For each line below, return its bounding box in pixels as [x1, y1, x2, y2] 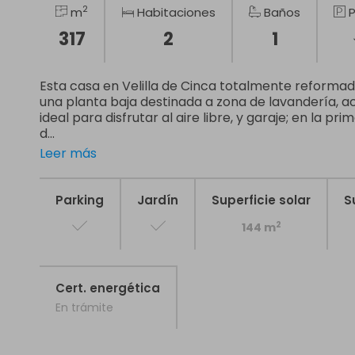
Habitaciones [134, 4, 216, 21]
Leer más [40, 144, 97, 162]
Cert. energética [55, 280, 160, 296]
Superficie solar [212, 192, 311, 208]
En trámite [55, 300, 113, 315]
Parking [55, 192, 104, 208]
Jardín [137, 192, 178, 208]
